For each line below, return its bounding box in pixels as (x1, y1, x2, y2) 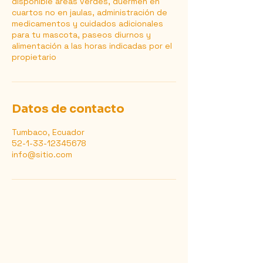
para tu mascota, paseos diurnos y (12, 29, 151, 40)
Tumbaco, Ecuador (12, 127, 85, 137)
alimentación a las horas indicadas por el (12, 41, 172, 51)
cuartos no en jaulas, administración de (12, 7, 167, 18)
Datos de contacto (12, 102, 124, 116)
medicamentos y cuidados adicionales (12, 18, 163, 29)
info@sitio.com (12, 149, 72, 160)
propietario (12, 52, 56, 62)
